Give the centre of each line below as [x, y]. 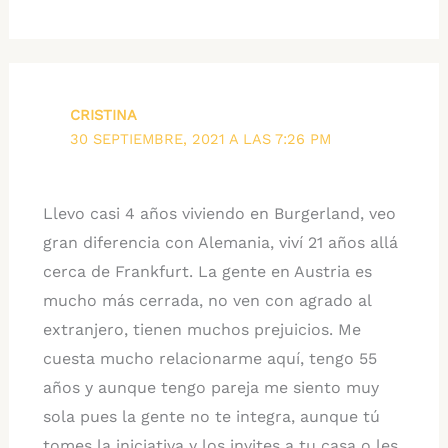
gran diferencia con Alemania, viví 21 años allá [220, 242]
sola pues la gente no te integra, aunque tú [211, 416]
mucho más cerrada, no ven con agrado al [206, 300]
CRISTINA [104, 114]
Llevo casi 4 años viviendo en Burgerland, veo [219, 213]
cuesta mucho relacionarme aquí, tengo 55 [209, 358]
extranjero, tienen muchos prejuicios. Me [201, 329]
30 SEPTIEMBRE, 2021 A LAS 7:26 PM [201, 138]
